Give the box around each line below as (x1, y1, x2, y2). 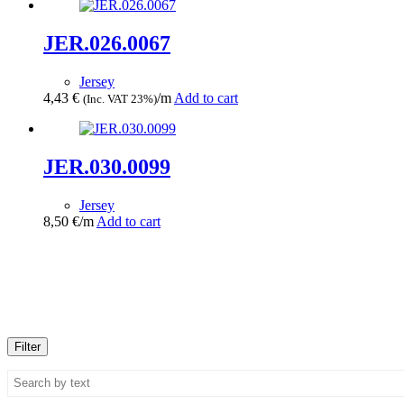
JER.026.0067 (43, 31, 170, 55)
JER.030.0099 (43, 154, 170, 179)
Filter (14, 339, 41, 353)
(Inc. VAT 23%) (83, 91, 157, 106)
